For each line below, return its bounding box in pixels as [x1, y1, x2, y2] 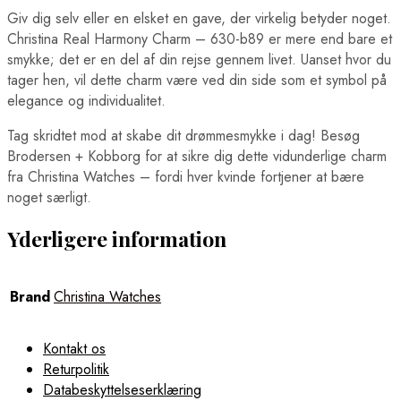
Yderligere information [7, 224, 226, 252]
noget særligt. [7, 186, 91, 208]
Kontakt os [43, 338, 106, 360]
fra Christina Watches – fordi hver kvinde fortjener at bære [7, 166, 364, 187]
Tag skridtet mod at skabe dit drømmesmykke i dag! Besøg [7, 124, 360, 146]
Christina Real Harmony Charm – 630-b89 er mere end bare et [7, 28, 392, 49]
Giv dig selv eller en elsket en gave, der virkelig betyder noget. [7, 7, 391, 29]
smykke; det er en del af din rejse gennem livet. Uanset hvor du [7, 48, 391, 70]
